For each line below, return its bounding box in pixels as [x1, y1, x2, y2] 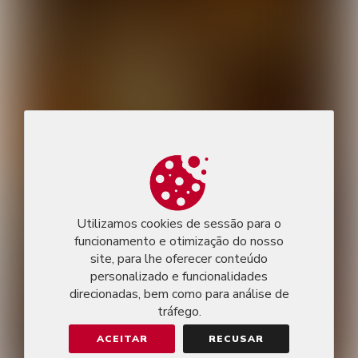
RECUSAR [209, 332, 264, 345]
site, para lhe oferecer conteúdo [90, 250, 268, 268]
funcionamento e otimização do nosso [74, 233, 284, 250]
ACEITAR [96, 332, 148, 345]
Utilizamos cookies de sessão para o [77, 215, 281, 233]
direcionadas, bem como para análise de [69, 285, 289, 303]
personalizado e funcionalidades [90, 268, 268, 285]
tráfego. [157, 303, 201, 320]
